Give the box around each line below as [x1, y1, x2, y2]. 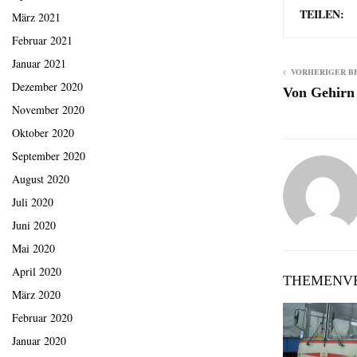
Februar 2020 [12, 310, 73, 326]
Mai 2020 [12, 241, 55, 257]
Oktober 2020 [12, 125, 74, 141]
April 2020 [12, 264, 61, 280]
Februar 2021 [12, 33, 73, 49]
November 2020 [12, 102, 84, 118]
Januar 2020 [12, 333, 66, 349]
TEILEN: [300, 6, 344, 23]
